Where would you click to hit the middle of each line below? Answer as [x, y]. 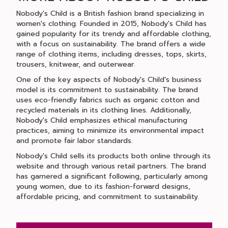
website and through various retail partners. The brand [111, 166]
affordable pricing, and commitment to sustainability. [108, 197]
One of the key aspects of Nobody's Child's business [109, 80]
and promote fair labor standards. [74, 141]
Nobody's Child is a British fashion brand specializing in [110, 13]
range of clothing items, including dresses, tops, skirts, [111, 54]
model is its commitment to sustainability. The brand [107, 90]
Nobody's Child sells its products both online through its [113, 156]
